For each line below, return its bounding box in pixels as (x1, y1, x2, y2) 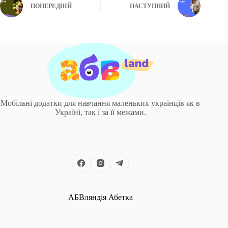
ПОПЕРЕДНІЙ (31, 3, 72, 10)
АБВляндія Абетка (68, 193, 133, 202)
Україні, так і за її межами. (54, 107, 146, 117)
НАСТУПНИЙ (130, 3, 170, 10)
